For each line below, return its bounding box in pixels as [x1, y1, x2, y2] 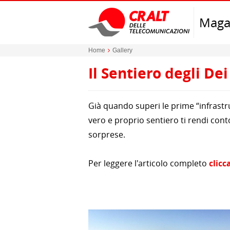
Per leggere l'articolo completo [88, 158, 209, 169]
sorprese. [88, 129, 125, 140]
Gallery [112, 47, 132, 54]
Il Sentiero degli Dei [88, 63, 228, 83]
